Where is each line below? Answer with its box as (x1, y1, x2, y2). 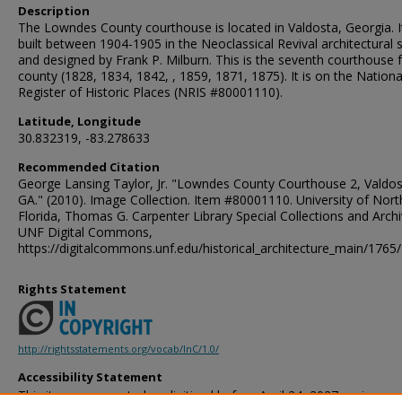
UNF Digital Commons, (18, 223, 153, 240)
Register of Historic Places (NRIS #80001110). (18, 83, 283, 100)
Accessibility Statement (18, 369, 162, 386)
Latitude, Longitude (18, 113, 141, 129)
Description (18, 3, 90, 19)
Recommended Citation (18, 159, 160, 175)
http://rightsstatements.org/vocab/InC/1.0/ (18, 342, 219, 356)
